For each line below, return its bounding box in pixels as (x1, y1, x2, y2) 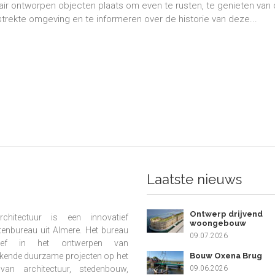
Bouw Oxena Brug (190, 250, 262, 260)
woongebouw (190, 218, 246, 228)
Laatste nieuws (147, 171, 242, 187)
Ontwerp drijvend (190, 209, 263, 219)
